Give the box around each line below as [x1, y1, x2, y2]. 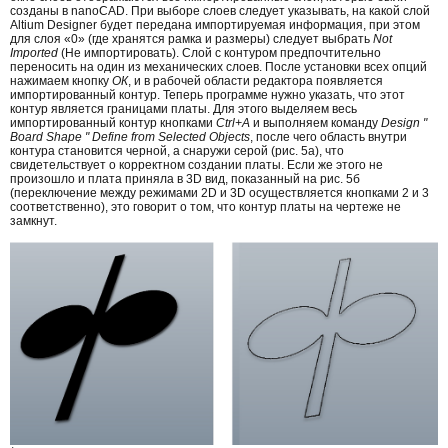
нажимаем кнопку [10, 73, 112, 88]
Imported [10, 45, 58, 60]
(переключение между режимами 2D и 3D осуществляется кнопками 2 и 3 [10, 185, 429, 200]
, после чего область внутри [250, 129, 407, 144]
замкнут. [10, 213, 57, 228]
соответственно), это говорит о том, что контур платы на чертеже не [10, 199, 401, 214]
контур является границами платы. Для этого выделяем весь [10, 101, 357, 116]
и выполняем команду [250, 115, 381, 130]
